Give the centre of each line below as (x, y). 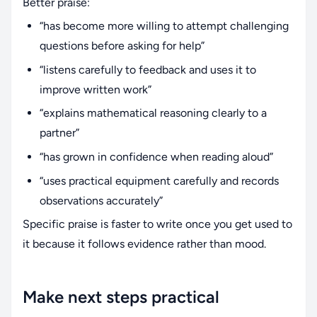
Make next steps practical (121, 297)
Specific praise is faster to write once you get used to (157, 224)
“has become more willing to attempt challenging (164, 26)
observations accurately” (101, 200)
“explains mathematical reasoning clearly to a (153, 113)
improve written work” (96, 89)
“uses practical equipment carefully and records (159, 180)
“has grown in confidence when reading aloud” (156, 156)
